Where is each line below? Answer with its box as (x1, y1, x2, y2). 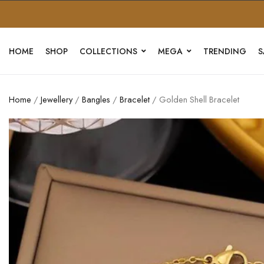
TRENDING (203, 45, 246, 57)
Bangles (82, 93, 110, 105)
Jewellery (41, 93, 72, 105)
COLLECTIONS (80, 45, 137, 57)
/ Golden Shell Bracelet (150, 93, 239, 105)
